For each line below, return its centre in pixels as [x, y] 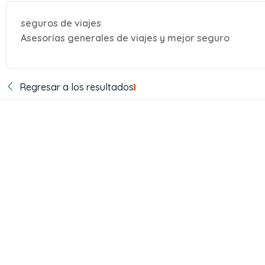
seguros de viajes [61, 23]
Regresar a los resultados [76, 87]
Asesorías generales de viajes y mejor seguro [125, 38]
